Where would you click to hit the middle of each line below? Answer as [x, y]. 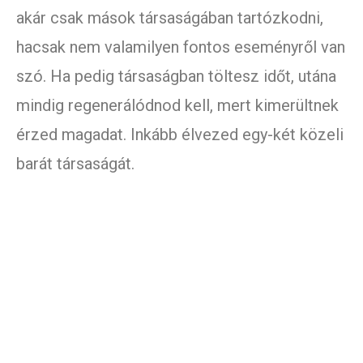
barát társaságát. [75, 164]
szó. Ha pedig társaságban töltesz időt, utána [176, 77]
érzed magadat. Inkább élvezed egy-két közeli [180, 135]
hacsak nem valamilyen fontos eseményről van [181, 47]
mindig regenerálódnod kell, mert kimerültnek [177, 106]
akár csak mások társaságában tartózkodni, [170, 18]
